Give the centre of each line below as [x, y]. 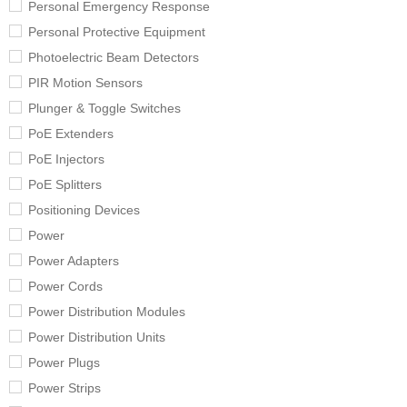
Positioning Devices [84, 210]
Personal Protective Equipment [117, 32]
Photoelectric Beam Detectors [114, 58]
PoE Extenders [71, 134]
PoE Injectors [66, 159]
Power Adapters [74, 261]
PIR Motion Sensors [85, 83]
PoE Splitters [65, 185]
